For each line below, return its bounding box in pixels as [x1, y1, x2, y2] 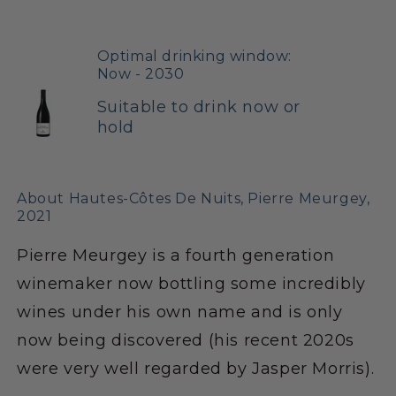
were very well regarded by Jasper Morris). [17, 358, 375, 378]
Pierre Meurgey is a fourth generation [17, 245, 335, 265]
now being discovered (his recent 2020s [17, 330, 354, 350]
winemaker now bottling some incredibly [17, 273, 366, 293]
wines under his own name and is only [17, 301, 343, 322]
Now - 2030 [96, 65, 185, 82]
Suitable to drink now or [96, 96, 301, 117]
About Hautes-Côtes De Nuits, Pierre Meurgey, [17, 189, 370, 207]
